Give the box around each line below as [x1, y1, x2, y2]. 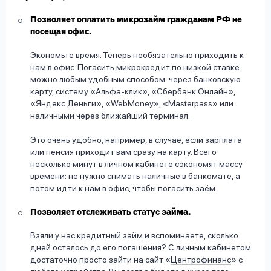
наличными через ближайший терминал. [30, 111, 190, 121]
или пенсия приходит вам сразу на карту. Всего [30, 147, 217, 157]
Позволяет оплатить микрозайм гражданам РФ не [30, 16, 242, 25]
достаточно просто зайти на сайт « [30, 255, 171, 265]
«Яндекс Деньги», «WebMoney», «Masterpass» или [30, 99, 233, 109]
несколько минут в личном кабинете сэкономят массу [30, 159, 243, 169]
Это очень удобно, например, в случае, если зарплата [30, 135, 242, 145]
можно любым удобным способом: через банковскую [30, 74, 241, 85]
